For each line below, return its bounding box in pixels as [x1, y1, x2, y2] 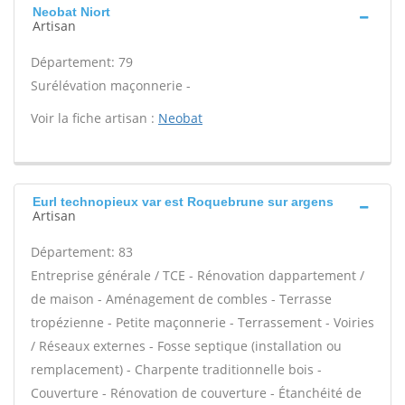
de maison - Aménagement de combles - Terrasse [31, 290, 332, 307]
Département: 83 [31, 243, 133, 260]
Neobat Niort [33, 5, 110, 19]
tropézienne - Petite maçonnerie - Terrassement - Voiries [31, 314, 374, 331]
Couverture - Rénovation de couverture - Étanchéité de [31, 384, 362, 401]
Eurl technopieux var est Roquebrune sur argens [33, 194, 334, 209]
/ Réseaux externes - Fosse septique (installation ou [31, 337, 342, 354]
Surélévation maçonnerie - [31, 77, 191, 94]
